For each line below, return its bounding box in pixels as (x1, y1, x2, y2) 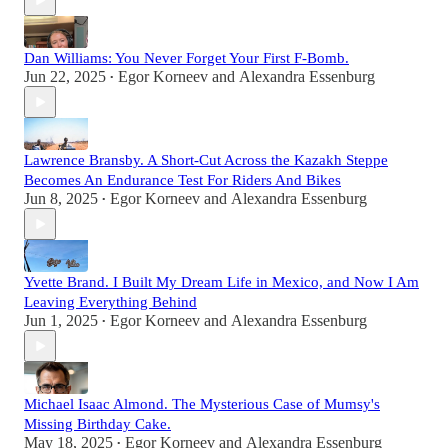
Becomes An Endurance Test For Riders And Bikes (24, 172, 341, 189)
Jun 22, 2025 (24, 68, 106, 86)
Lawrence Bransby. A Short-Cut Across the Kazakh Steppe (24, 152, 388, 169)
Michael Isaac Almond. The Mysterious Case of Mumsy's (24, 396, 380, 413)
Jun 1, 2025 (24, 312, 98, 330)
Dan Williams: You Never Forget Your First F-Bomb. (24, 50, 349, 67)
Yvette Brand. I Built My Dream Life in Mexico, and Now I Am (24, 274, 419, 291)
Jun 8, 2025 (24, 190, 98, 208)
